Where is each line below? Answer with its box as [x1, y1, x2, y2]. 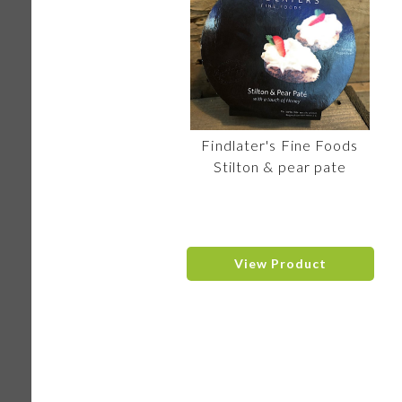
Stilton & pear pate [213, 158, 347, 175]
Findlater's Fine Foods [201, 136, 359, 153]
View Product [233, 256, 327, 271]
